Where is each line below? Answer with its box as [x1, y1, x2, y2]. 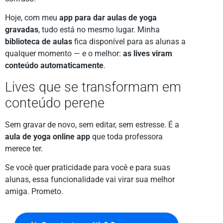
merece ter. [5, 143, 43, 153]
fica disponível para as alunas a [72, 37, 186, 47]
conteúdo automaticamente [5, 61, 104, 71]
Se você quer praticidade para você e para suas [5, 163, 170, 173]
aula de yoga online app [5, 131, 90, 141]
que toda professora [90, 131, 163, 141]
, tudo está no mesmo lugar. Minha [38, 25, 160, 35]
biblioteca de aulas [5, 37, 72, 47]
